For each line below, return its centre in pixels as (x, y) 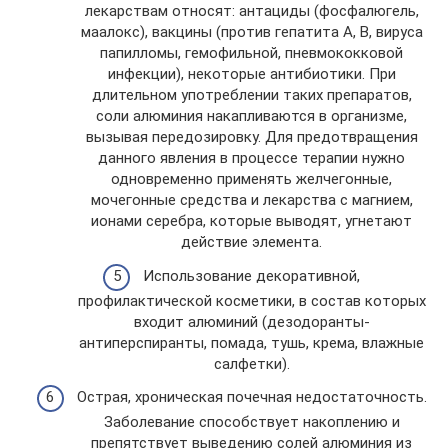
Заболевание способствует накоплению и (251, 422)
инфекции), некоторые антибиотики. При (251, 74)
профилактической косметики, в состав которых (251, 300)
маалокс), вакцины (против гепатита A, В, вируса (251, 32)
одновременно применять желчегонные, (251, 179)
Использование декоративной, (251, 275)
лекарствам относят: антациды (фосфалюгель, (251, 11)
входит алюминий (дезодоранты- (251, 321)
